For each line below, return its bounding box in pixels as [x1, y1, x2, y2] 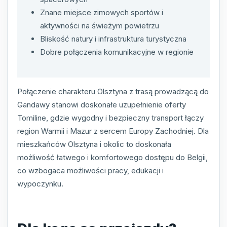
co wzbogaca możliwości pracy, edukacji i [17, 166, 164, 176]
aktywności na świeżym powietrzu [40, 21, 159, 31]
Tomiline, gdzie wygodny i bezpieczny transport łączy [17, 113, 204, 123]
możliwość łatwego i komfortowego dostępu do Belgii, [17, 153, 208, 163]
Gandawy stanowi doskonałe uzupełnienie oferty [17, 100, 186, 110]
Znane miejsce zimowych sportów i [40, 8, 163, 18]
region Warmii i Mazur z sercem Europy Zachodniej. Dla [17, 126, 209, 136]
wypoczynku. [17, 179, 63, 189]
